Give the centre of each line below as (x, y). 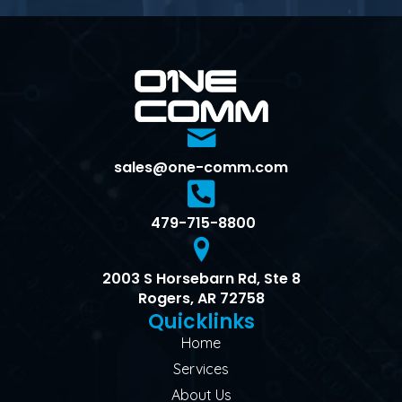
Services (201, 369)
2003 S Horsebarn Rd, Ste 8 (201, 279)
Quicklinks (201, 322)
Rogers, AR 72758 (201, 299)
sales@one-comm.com (201, 168)
